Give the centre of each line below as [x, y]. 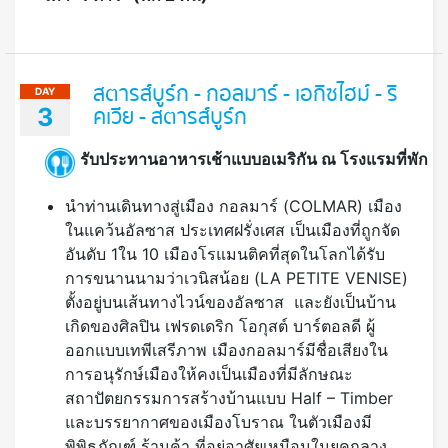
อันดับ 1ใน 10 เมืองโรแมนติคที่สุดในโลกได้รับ [225, 254]
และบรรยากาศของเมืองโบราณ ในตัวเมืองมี [218, 422]
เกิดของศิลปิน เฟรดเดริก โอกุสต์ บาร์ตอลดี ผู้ [220, 326]
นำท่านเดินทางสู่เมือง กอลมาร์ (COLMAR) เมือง [233, 206]
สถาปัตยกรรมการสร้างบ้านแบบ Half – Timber [229, 398]
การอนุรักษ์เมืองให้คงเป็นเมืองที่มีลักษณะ [209, 374]
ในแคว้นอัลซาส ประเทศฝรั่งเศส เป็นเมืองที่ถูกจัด [232, 230]
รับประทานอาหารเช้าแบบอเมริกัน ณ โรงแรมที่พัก [256, 158]
